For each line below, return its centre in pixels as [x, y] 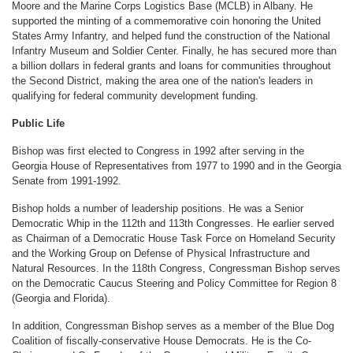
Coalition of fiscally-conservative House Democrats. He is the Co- [162, 340]
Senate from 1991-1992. [67, 180]
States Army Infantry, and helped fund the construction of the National [171, 35]
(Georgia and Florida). [61, 298]
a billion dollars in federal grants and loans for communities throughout [171, 65]
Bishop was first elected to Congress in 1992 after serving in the [158, 150]
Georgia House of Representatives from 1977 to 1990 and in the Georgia [176, 165]
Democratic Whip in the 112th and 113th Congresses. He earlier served [173, 223]
